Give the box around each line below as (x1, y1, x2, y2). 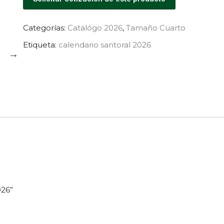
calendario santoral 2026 (58, 40, 151, 49)
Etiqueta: (23, 40, 58, 49)
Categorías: (23, 23, 67, 32)
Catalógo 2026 (67, 23, 122, 32)
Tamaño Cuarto (126, 23, 185, 32)
